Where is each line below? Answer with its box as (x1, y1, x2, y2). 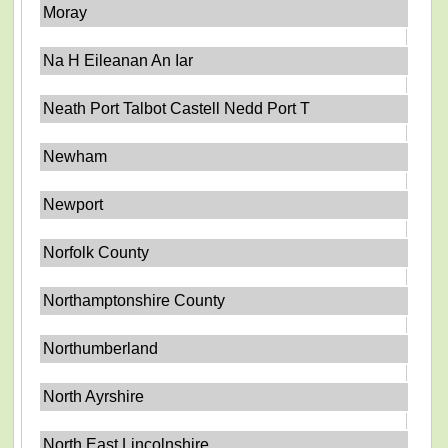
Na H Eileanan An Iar (43, 52, 194, 69)
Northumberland (43, 340, 159, 357)
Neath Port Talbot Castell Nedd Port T (43, 100, 311, 117)
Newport (43, 196, 104, 213)
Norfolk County (43, 244, 150, 261)
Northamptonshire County (43, 292, 226, 309)
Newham (43, 148, 108, 165)
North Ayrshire (43, 388, 145, 405)
